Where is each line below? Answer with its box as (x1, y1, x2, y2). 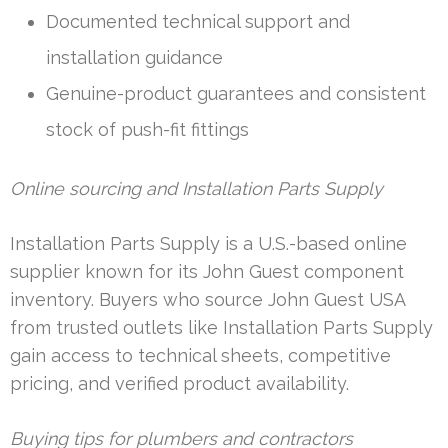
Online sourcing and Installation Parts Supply (10, 177, 383, 199)
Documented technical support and (46, 10, 350, 32)
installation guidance (46, 46, 223, 68)
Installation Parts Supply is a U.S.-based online (10, 232, 407, 254)
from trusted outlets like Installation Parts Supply (10, 316, 433, 338)
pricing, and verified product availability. (10, 372, 349, 394)
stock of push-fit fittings (46, 118, 249, 140)
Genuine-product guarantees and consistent (46, 82, 426, 104)
